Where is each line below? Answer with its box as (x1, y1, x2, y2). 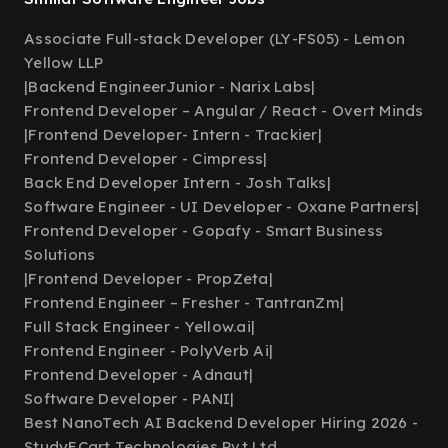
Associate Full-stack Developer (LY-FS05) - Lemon (24, 29, 405, 48)
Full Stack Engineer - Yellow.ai (24, 317, 251, 336)
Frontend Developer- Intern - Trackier (28, 125, 318, 144)
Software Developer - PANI (24, 389, 231, 408)
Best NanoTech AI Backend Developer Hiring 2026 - (24, 413, 418, 432)
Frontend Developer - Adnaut (24, 365, 249, 384)
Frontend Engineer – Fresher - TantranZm (24, 293, 340, 312)
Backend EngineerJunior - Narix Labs (28, 77, 311, 96)
